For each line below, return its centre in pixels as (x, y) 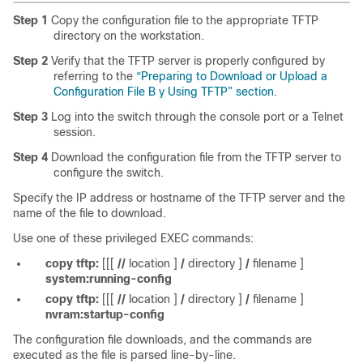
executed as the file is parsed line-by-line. (124, 355)
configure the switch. (109, 173)
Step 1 (30, 20)
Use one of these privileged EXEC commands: (133, 238)
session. (75, 132)
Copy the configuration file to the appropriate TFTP (183, 20)
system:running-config (109, 279)
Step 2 (30, 61)
